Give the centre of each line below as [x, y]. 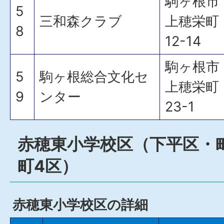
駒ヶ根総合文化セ [94, 77]
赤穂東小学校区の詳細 [80, 205]
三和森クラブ [81, 21]
